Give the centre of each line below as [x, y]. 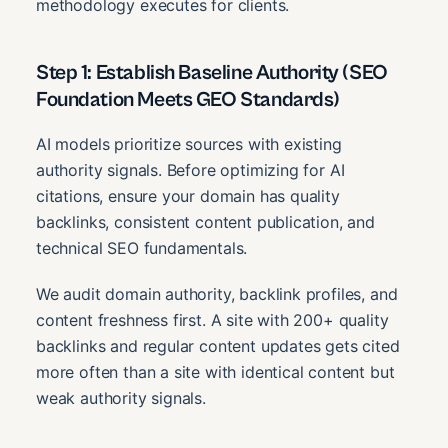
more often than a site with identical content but [215, 371]
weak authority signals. [121, 397]
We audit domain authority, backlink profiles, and [217, 293]
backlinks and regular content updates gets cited [218, 345]
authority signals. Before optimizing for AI [190, 169]
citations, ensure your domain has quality [188, 195]
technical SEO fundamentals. [142, 247]
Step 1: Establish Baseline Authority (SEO [212, 72]
